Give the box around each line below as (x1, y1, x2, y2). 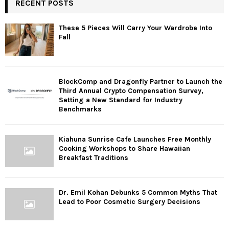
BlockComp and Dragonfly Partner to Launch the (59, 77, 222, 86)
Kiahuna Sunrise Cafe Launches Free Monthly (59, 134, 211, 144)
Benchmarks (59, 104, 102, 113)
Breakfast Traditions (59, 153, 128, 162)
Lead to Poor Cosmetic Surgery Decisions (59, 197, 200, 207)
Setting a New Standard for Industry (59, 95, 182, 104)
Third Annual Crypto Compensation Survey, (59, 86, 203, 95)
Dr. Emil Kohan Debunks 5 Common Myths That (59, 188, 217, 197)
